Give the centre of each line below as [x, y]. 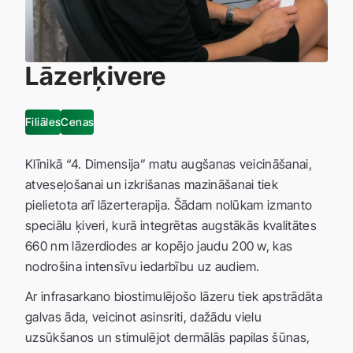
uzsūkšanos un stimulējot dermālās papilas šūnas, [168, 337]
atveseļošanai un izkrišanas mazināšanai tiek [152, 184]
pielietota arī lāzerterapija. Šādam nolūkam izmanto [169, 204]
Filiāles [43, 121]
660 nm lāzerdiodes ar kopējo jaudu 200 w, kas [159, 245]
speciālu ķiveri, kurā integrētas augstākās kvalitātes [171, 225]
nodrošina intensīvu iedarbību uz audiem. [143, 266]
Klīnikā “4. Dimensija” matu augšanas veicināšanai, [169, 163]
